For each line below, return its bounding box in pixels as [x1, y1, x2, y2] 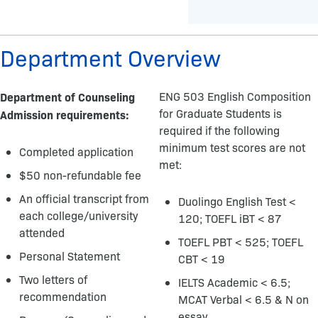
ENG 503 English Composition [159, 89, 311, 104]
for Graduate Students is [159, 106, 282, 121]
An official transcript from [19, 191, 149, 206]
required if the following [159, 123, 280, 138]
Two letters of [19, 272, 87, 287]
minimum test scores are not [159, 140, 305, 155]
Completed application [19, 144, 133, 159]
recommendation [19, 289, 106, 304]
